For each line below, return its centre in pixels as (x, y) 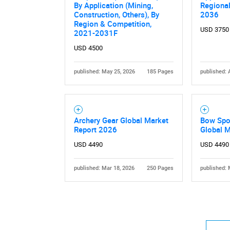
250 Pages (160, 168)
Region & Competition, (112, 24)
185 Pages (160, 72)
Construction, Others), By (116, 15)
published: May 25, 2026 (104, 72)
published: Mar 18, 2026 (104, 168)
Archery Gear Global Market (121, 120)
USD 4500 (88, 48)
